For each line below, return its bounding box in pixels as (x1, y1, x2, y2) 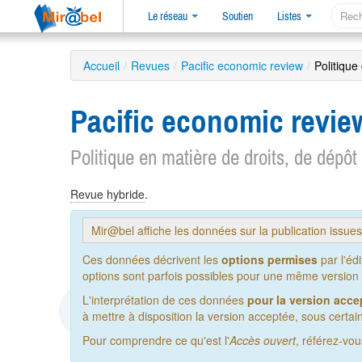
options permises (221, 251, 318, 268)
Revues (131, 57, 170, 74)
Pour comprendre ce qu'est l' (82, 332, 229, 349)
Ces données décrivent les (82, 251, 221, 268)
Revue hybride (70, 186, 145, 203)
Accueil (83, 57, 120, 74)
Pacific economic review (181, 57, 303, 74)
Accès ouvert (229, 332, 296, 349)
